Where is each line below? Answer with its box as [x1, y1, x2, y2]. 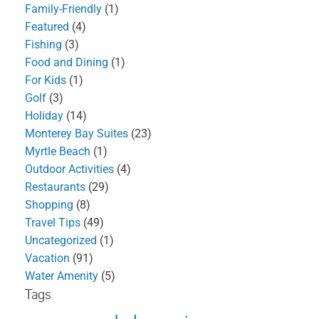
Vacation [25, 251, 70, 266]
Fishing [25, 38, 62, 52]
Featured [25, 20, 69, 34]
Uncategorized [25, 234, 97, 248]
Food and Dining [25, 56, 108, 70]
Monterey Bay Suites [25, 127, 128, 141]
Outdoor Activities [25, 162, 114, 177]
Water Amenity [25, 269, 98, 283]
